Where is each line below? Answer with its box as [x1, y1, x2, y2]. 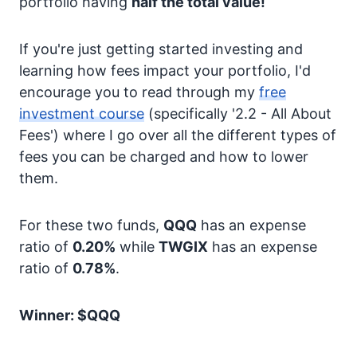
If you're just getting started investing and [19, 41, 303, 57]
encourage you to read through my [19, 84, 259, 100]
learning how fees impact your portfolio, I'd [19, 62, 311, 79]
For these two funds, [19, 217, 163, 233]
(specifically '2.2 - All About [144, 105, 331, 122]
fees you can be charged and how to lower [19, 148, 308, 165]
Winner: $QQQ [19, 307, 120, 324]
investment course [19, 105, 144, 122]
